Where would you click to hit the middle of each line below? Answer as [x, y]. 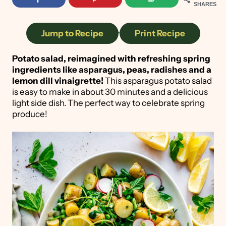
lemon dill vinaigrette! [58, 81]
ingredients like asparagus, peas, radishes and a [112, 70]
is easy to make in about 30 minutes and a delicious [110, 92]
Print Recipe [160, 34]
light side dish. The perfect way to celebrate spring [108, 103]
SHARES [205, 4]
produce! [30, 114]
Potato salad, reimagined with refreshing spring [111, 59]
